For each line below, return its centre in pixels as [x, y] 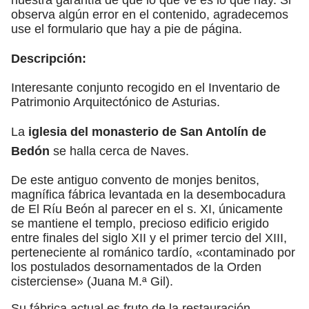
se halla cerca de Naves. [119, 151]
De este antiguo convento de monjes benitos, [135, 180]
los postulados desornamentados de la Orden [136, 267]
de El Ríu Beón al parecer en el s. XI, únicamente [147, 209]
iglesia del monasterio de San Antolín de [147, 131]
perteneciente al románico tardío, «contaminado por [153, 252]
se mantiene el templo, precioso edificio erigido [140, 223]
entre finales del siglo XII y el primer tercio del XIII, [149, 238]
